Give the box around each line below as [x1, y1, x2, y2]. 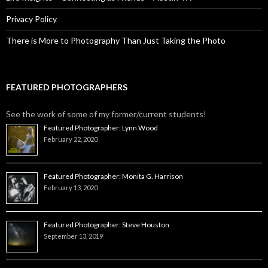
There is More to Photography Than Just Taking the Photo [6, 35, 226, 45]
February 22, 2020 [44, 135, 98, 143]
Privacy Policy [6, 13, 57, 24]
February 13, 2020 [44, 183, 98, 191]
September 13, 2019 [44, 232, 103, 240]
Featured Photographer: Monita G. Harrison [44, 171, 183, 181]
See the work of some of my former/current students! [6, 108, 206, 119]
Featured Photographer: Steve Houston [44, 220, 169, 229]
